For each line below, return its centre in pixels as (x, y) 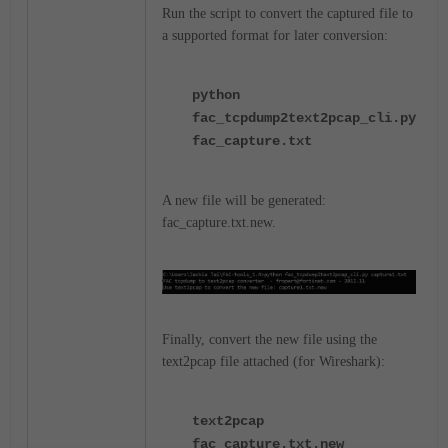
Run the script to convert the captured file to (287, 13)
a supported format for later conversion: (275, 35)
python (216, 95)
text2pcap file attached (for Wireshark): (273, 362)
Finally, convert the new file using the (269, 340)
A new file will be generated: (244, 200)
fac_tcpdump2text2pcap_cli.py (304, 118)
